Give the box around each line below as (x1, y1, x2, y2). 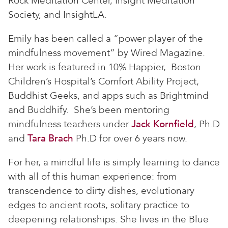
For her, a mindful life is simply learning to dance (8, 156, 220, 169)
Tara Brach (27, 132, 73, 146)
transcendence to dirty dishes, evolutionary (8, 184, 194, 198)
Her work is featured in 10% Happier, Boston (8, 61, 201, 74)
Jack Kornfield (131, 118, 194, 131)
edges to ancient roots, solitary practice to (8, 198, 189, 212)
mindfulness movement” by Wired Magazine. (8, 46, 205, 60)
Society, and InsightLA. (8, 8, 107, 21)
